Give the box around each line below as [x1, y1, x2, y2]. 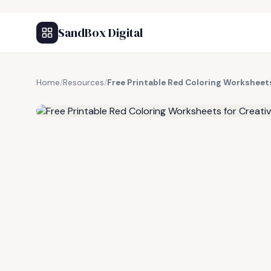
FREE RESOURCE [65, 91, 128, 101]
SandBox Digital [58, 24, 143, 41]
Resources [63, 77, 104, 88]
